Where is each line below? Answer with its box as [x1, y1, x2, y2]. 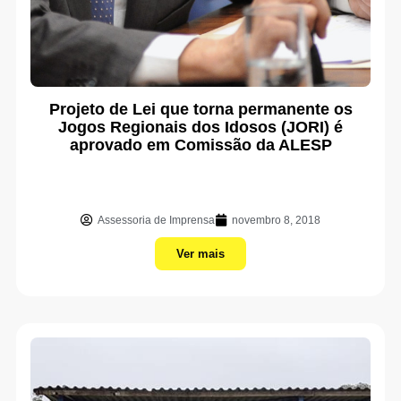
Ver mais [176, 247, 225, 260]
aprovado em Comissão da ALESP [69, 136, 332, 154]
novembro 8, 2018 [232, 214, 320, 226]
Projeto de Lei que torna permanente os [48, 100, 353, 118]
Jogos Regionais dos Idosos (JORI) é [58, 118, 343, 136]
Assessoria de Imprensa [98, 214, 215, 226]
